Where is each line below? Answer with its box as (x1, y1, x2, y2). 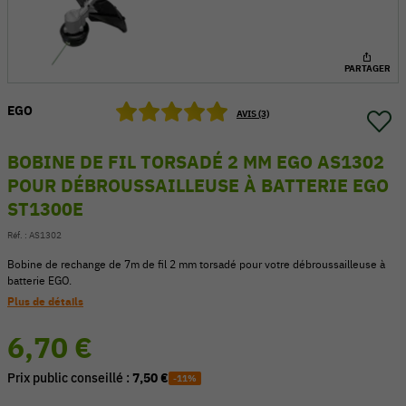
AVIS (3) (236, 108, 269, 120)
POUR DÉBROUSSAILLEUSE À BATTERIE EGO (7, 174, 389, 197)
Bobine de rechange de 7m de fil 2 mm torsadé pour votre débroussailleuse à (7, 257, 385, 271)
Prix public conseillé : (7, 370, 132, 386)
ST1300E (7, 198, 83, 220)
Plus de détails (7, 295, 83, 308)
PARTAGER (343, 63, 391, 74)
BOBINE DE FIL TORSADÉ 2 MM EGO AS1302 (7, 150, 384, 173)
